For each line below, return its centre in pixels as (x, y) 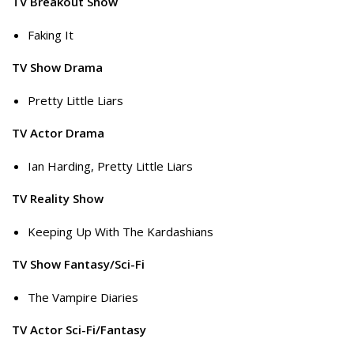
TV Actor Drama (58, 133)
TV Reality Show (58, 199)
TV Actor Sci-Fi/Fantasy (79, 330)
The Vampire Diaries (83, 297)
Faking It (51, 34)
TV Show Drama (57, 68)
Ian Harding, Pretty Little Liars (110, 166)
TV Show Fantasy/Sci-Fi (78, 264)
